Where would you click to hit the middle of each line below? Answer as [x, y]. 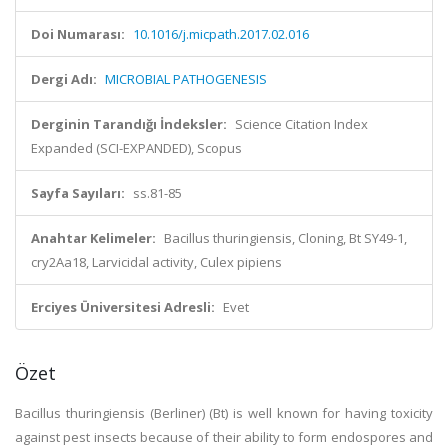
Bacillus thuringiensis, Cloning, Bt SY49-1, [285, 238]
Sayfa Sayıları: [78, 193]
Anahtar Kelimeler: [93, 238]
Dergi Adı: [64, 79]
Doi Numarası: [78, 34]
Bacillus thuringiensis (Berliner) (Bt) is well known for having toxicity [224, 413]
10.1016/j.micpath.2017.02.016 [221, 34]
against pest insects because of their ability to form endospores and [224, 437]
